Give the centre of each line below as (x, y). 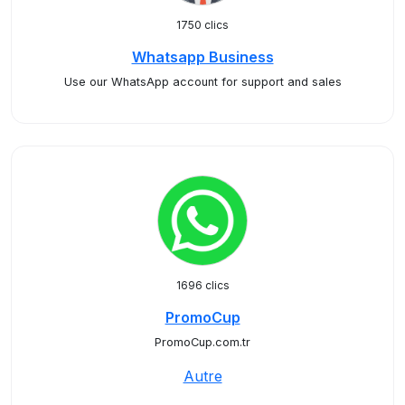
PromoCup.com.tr (202, 342)
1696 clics (202, 285)
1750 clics (202, 25)
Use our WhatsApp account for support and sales (202, 82)
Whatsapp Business (202, 57)
